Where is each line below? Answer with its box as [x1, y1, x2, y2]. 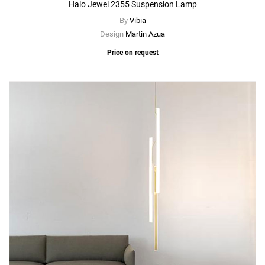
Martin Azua [125, 30, 165, 39]
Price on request [106, 49, 159, 57]
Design [100, 30, 125, 39]
